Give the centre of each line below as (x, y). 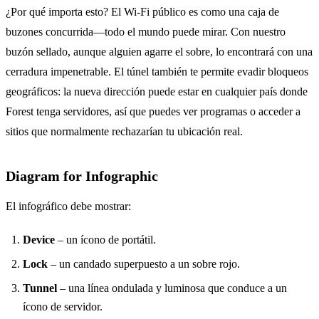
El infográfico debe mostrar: (68, 206)
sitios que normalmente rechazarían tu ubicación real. (124, 132)
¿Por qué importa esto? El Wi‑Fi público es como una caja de (142, 12)
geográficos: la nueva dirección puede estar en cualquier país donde (157, 92)
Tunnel (40, 288)
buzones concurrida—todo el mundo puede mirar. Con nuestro (146, 32)
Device (39, 240)
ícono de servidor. (63, 307)
